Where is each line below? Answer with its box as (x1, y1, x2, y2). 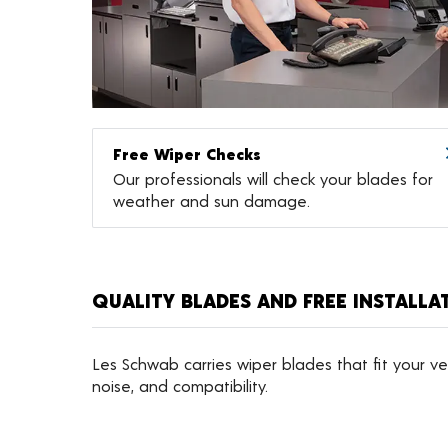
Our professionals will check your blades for (113, 169, 433, 189)
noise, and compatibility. (92, 376, 268, 396)
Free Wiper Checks (113, 144, 261, 164)
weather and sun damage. (113, 191, 310, 211)
